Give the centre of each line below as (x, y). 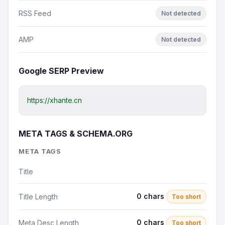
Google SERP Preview (61, 71)
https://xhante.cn (54, 100)
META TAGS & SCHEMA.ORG (76, 134)
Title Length (38, 196)
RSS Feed (35, 13)
